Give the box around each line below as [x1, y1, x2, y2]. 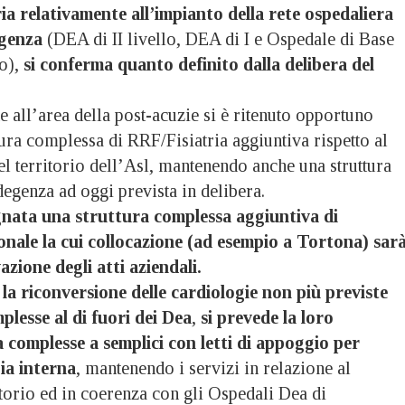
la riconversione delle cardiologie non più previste [3, 281, 388, 302]
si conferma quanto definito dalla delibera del [24, 53, 374, 74]
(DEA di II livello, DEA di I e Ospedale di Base [42, 28, 394, 49]
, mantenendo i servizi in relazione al [76, 357, 351, 378]
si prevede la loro [201, 306, 334, 327]
